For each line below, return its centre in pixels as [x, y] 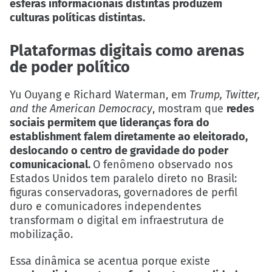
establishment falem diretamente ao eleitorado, [129, 136]
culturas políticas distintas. [77, 18]
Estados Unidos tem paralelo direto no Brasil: [123, 178]
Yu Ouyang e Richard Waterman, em [100, 94]
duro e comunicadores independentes [105, 206]
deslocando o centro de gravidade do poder [119, 150]
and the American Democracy [81, 108]
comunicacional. [51, 164]
